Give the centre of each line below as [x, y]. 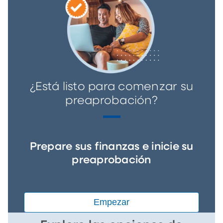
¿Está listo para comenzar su [111, 87]
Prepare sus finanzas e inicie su [111, 147]
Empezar [111, 202]
